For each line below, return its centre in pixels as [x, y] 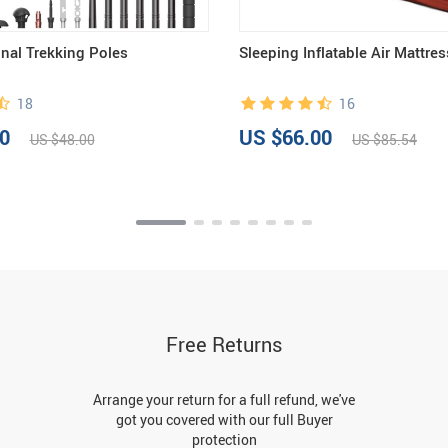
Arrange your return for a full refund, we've [224, 399]
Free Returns [224, 344]
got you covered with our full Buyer [224, 419]
